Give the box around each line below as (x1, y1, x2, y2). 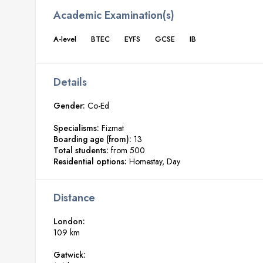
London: (53, 215, 85, 228)
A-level (53, 33, 76, 45)
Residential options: (53, 156, 127, 168)
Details (53, 75, 87, 90)
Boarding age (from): (53, 133, 131, 146)
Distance (53, 190, 95, 206)
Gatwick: (53, 249, 86, 261)
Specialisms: (53, 122, 99, 134)
